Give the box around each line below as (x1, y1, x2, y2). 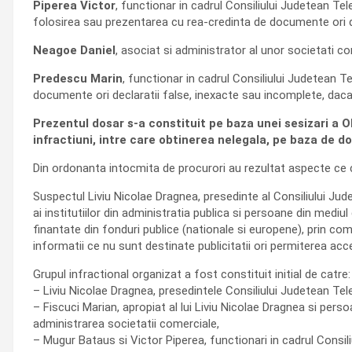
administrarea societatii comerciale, (33, 317, 219, 331)
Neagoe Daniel (33, 43, 115, 57)
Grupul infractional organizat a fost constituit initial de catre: (33, 267, 350, 281)
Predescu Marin (33, 71, 123, 86)
